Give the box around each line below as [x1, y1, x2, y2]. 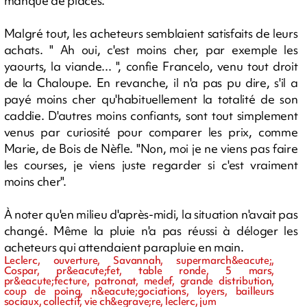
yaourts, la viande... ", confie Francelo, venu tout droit [3, 58, 298, 74]
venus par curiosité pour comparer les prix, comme [3, 124, 298, 140]
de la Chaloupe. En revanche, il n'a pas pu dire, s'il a [3, 75, 298, 90]
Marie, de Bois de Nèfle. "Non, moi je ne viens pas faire [3, 140, 298, 156]
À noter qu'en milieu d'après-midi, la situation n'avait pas [3, 206, 298, 222]
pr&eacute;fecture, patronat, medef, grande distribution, [3, 274, 275, 288]
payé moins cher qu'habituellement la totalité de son [3, 91, 298, 107]
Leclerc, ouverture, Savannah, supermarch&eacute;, [3, 254, 275, 267]
